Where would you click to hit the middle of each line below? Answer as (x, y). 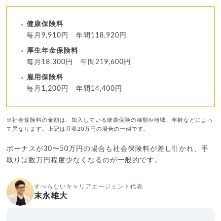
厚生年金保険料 (53, 51)
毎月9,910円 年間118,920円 (77, 36)
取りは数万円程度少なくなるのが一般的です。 (84, 161)
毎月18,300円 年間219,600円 (79, 62)
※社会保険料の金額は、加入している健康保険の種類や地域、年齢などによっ (110, 120)
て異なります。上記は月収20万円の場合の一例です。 (78, 129)
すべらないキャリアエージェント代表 (89, 187)
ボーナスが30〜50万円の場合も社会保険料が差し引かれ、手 (108, 149)
